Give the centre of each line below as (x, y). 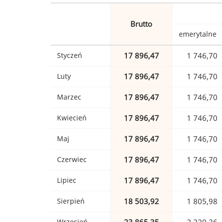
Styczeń (70, 55)
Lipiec (67, 180)
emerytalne (198, 34)
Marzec (69, 97)
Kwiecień (72, 118)
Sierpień (71, 201)
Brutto (141, 24)
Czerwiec (72, 160)
